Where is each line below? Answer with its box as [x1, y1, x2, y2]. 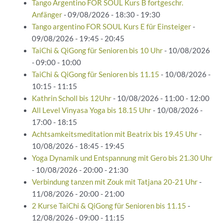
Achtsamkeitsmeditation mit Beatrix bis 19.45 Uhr [31, 130, 198, 139]
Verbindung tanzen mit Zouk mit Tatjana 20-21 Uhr [31, 178, 198, 187]
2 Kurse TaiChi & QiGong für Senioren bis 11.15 [31, 202, 186, 211]
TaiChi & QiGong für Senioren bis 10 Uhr [31, 46, 163, 55]
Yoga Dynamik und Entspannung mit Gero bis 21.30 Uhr [31, 154, 213, 163]
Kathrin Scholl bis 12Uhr [31, 94, 111, 103]
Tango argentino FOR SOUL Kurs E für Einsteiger [31, 22, 191, 31]
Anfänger [31, 10, 62, 19]
